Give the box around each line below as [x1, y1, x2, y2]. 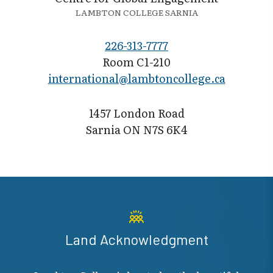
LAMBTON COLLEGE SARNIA [75, 6, 198, 19]
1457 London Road [88, 105, 185, 122]
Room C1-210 [102, 54, 171, 71]
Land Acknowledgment [65, 231, 208, 249]
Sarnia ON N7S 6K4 [85, 121, 188, 138]
